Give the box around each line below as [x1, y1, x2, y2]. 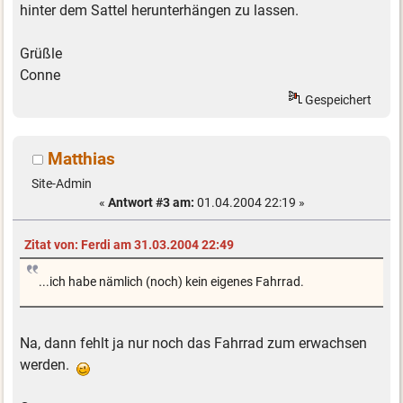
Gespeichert [302, 92, 372, 107]
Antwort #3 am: [107, 195, 194, 210]
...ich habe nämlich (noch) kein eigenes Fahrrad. [38, 274, 304, 291]
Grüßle [20, 45, 63, 62]
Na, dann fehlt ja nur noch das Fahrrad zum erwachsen [20, 335, 368, 353]
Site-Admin [31, 176, 92, 192]
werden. [20, 356, 77, 374]
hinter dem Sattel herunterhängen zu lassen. [20, 2, 300, 19]
